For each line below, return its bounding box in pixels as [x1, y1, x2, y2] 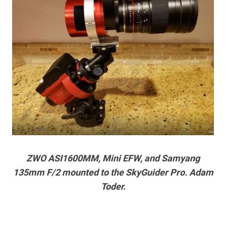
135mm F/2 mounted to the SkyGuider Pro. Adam [13, 167, 213, 178]
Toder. [100, 181, 126, 192]
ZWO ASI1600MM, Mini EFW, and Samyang [26, 153, 200, 164]
